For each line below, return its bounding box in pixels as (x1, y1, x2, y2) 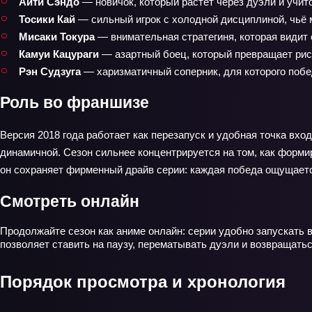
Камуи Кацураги (19, 47, 99, 60)
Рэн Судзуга (19, 65, 81, 77)
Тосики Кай (19, 13, 75, 25)
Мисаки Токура (19, 30, 95, 42)
